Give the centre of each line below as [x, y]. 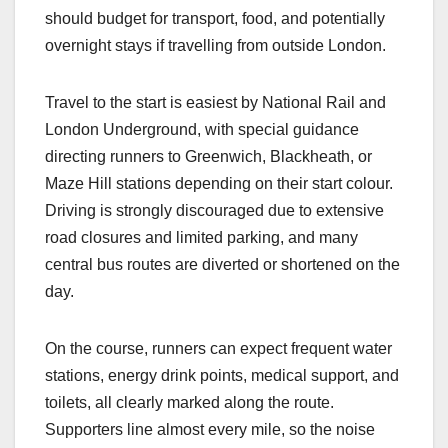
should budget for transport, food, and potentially [215, 18]
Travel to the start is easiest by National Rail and [215, 102]
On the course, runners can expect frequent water [218, 348]
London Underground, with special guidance [202, 129]
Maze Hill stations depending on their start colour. [219, 183]
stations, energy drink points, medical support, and [222, 375]
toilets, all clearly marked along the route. [189, 402]
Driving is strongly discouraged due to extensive [214, 210]
